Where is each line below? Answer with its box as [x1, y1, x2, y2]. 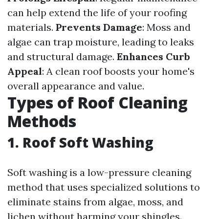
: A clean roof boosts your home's [42, 65, 195, 77]
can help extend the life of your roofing [7, 6, 187, 19]
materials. [7, 21, 56, 33]
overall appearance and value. [7, 80, 144, 92]
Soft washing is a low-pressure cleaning [7, 166, 191, 178]
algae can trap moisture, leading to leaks [7, 36, 194, 48]
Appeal [7, 65, 42, 77]
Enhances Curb [117, 50, 190, 63]
